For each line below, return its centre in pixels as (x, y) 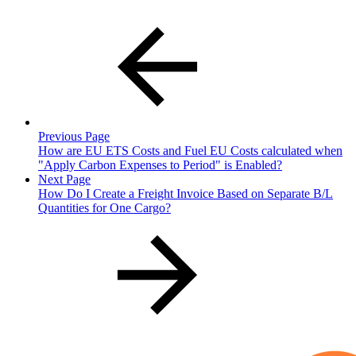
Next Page (64, 179)
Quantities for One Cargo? (104, 207)
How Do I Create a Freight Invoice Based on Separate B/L (186, 193)
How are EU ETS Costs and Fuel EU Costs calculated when (190, 150)
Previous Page (74, 136)
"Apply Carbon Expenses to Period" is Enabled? (160, 164)
